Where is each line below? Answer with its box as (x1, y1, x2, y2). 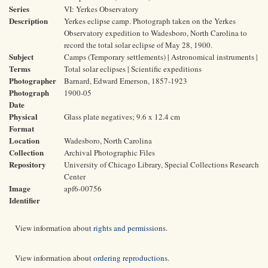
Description (9, 15, 48, 26)
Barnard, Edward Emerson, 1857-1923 (64, 75, 187, 86)
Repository (9, 159, 46, 170)
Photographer (9, 75, 56, 86)
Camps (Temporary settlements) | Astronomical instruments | (64, 51, 258, 62)
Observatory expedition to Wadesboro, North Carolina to (64, 28, 247, 38)
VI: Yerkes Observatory (64, 4, 139, 14)
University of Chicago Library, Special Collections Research (64, 159, 259, 170)
